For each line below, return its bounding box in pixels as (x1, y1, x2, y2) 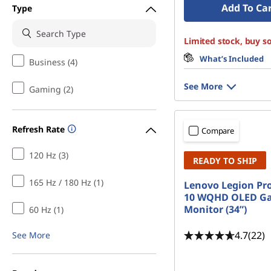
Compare (201, 125, 235, 136)
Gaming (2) (29, 83, 73, 95)
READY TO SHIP (193, 155, 257, 166)
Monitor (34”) (184, 203, 247, 216)
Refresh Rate (12, 123, 65, 135)
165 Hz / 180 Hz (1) (29, 177, 103, 188)
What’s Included (200, 53, 264, 64)
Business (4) (29, 56, 77, 68)
